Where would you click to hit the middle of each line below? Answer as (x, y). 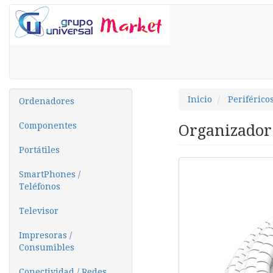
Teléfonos (40, 186)
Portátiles (39, 150)
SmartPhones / (50, 174)
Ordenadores (47, 101)
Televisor (39, 211)
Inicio (200, 99)
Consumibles (47, 247)
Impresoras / (45, 235)
